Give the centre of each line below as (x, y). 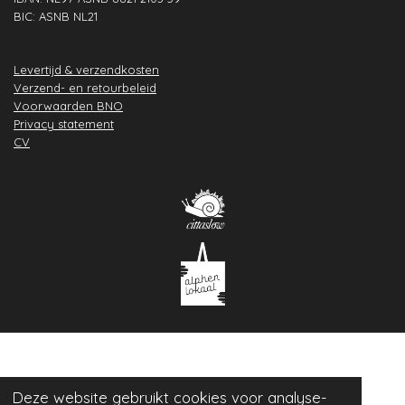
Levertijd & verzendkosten (86, 69)
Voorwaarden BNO (68, 105)
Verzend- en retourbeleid (85, 87)
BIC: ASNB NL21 (56, 16)
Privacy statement (64, 123)
